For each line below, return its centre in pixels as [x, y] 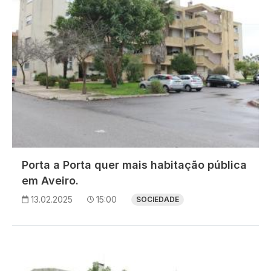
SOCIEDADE [158, 199]
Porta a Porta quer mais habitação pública [134, 165]
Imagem [30, 242]
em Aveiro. [50, 180]
